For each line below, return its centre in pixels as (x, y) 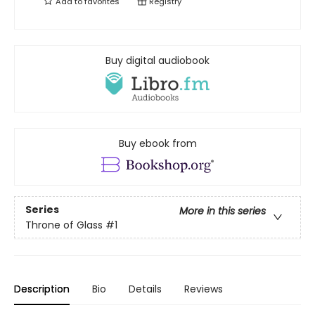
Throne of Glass (64, 225)
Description (42, 289)
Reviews (204, 289)
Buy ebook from (157, 144)
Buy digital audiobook (157, 60)
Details (145, 289)
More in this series (223, 211)
